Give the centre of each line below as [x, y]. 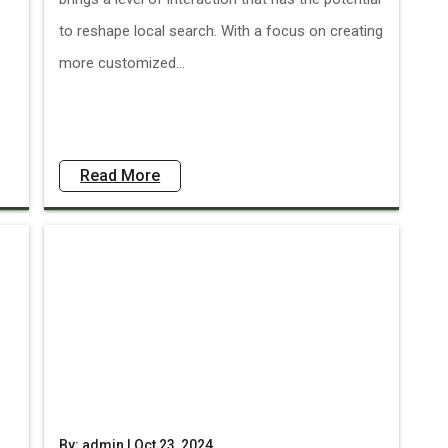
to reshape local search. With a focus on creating [221, 31]
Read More [120, 175]
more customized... [122, 63]
